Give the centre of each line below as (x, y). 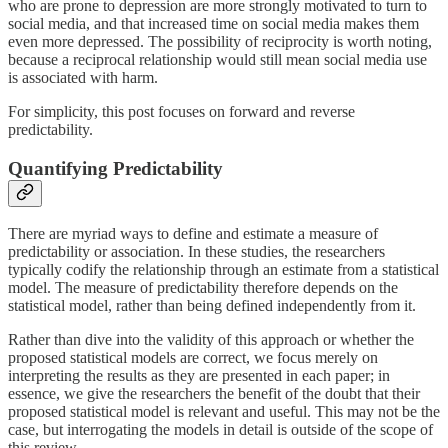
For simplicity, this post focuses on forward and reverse (181, 111)
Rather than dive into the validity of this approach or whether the (211, 340)
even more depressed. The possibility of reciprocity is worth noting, (220, 41)
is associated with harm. (83, 77)
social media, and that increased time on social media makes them (213, 23)
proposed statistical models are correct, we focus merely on (193, 358)
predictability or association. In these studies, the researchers (196, 252)
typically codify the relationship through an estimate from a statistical (223, 270)
